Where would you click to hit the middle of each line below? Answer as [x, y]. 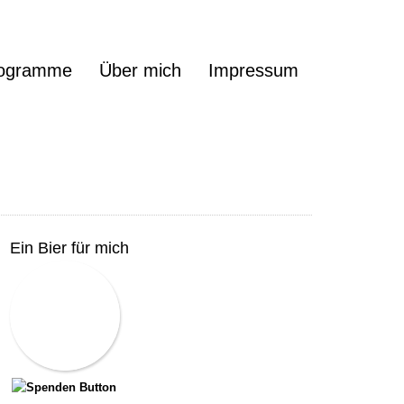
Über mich [140, 70]
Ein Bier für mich [69, 248]
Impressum [253, 70]
